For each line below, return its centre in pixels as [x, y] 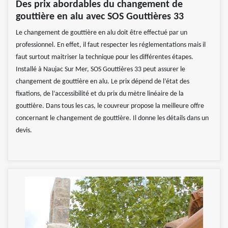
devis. [24, 131]
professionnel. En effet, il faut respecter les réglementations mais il [111, 45]
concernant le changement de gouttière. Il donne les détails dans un [112, 119]
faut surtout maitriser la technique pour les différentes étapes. [105, 58]
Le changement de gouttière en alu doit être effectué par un [102, 33]
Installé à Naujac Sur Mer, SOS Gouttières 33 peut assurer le [101, 70]
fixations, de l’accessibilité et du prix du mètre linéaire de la [100, 94]
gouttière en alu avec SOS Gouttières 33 [100, 17]
